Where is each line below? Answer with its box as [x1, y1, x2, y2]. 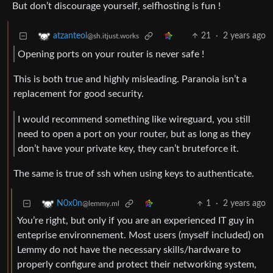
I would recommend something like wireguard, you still [18, 114, 250, 124]
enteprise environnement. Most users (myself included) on [17, 230, 264, 241]
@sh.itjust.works [87, 32, 139, 40]
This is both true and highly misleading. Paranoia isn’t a [13, 74, 247, 85]
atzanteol [53, 32, 87, 41]
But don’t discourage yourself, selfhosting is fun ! [12, 1, 221, 12]
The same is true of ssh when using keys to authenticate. [13, 169, 254, 179]
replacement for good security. [13, 89, 144, 99]
